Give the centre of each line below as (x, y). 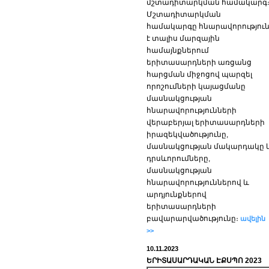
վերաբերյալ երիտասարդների (206, 122)
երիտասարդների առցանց (199, 62)
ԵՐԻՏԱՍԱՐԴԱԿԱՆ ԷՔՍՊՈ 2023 (204, 261)
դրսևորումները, (178, 159)
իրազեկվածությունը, (187, 134)
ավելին (252, 219)
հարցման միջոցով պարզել (199, 74)
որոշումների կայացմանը (196, 86)
